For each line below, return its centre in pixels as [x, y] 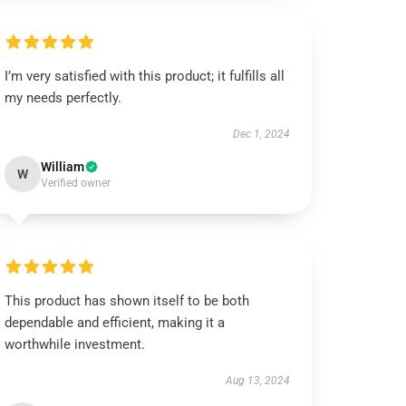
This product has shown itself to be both [127, 301]
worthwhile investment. [75, 344]
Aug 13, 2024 [257, 381]
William [63, 167]
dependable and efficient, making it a [115, 323]
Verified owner [76, 183]
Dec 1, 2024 [261, 134]
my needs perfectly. [63, 98]
